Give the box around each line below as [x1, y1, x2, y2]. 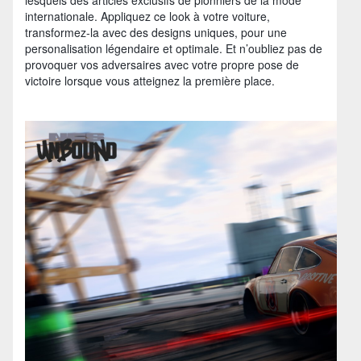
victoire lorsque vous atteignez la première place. [25, 72, 275, 89]
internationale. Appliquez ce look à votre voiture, [25, 7, 270, 24]
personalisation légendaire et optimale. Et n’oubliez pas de [25, 39, 322, 56]
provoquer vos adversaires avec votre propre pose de [25, 56, 299, 73]
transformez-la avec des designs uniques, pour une [25, 23, 287, 40]
